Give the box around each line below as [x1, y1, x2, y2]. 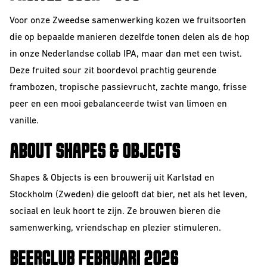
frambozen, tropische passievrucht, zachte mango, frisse [10, 83, 247, 92]
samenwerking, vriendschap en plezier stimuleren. [10, 223, 221, 233]
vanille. [10, 116, 39, 126]
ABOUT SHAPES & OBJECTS [10, 142, 180, 162]
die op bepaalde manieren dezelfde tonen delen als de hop [10, 33, 250, 42]
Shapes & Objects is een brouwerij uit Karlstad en [10, 173, 215, 183]
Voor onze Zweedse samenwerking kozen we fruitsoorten [10, 16, 246, 26]
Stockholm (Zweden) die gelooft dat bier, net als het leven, [10, 190, 247, 200]
